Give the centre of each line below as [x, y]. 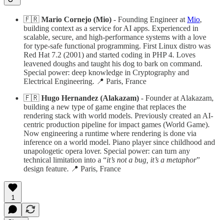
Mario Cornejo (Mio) [76, 20]
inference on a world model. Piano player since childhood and [119, 142]
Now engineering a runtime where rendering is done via [110, 134]
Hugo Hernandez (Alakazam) [90, 98]
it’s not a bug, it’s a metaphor [151, 160]
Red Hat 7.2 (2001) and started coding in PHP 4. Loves [110, 55]
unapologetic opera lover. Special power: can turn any [107, 151]
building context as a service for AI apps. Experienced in [111, 28]
